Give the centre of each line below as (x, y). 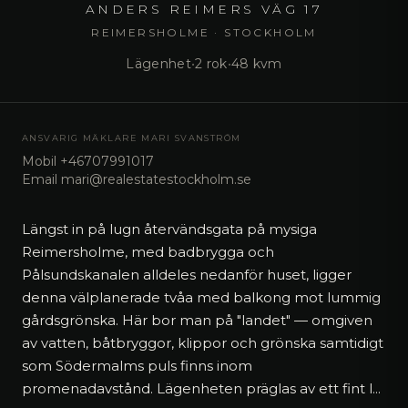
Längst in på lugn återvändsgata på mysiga (169, 229)
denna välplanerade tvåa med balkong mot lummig (201, 297)
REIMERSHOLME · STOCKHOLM (204, 32)
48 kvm (256, 63)
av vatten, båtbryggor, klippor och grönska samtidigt (203, 342)
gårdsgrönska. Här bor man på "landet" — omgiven (197, 320)
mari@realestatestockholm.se (156, 179)
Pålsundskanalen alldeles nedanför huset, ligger (187, 274)
